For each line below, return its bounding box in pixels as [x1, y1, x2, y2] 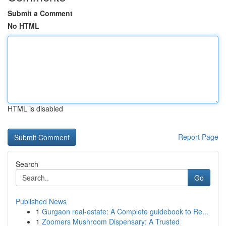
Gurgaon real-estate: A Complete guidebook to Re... [42, 206, 208, 216]
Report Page [178, 132, 218, 142]
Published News [16, 196, 67, 206]
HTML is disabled [8, 103, 63, 114]
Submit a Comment [8, 8, 73, 18]
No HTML [8, 21, 39, 31]
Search [16, 159, 38, 169]
